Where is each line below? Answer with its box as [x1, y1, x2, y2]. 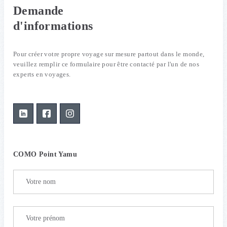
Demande [13, 4, 64, 17]
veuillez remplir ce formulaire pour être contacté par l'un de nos [13, 60, 199, 68]
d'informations [13, 19, 93, 32]
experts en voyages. [13, 70, 71, 78]
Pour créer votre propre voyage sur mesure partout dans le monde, [13, 50, 205, 58]
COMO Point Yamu [13, 150, 77, 158]
